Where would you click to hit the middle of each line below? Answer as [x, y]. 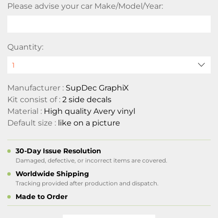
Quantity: [25, 47]
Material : [26, 111]
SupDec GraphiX [97, 88]
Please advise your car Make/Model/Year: [85, 6]
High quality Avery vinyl [90, 111]
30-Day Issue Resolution [58, 151]
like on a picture [89, 123]
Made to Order [42, 197]
